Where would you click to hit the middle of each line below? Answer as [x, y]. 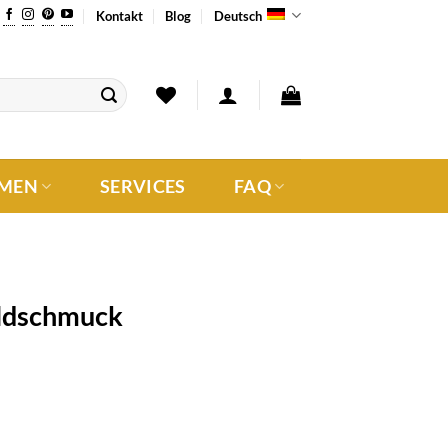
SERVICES [142, 186]
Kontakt [120, 15]
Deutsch [237, 15]
